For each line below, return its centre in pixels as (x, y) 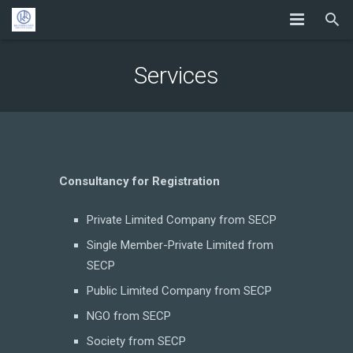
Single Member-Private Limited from (180, 245)
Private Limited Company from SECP (182, 219)
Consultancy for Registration (139, 181)
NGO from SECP (129, 316)
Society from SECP (136, 341)
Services (176, 75)
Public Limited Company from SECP (179, 290)
